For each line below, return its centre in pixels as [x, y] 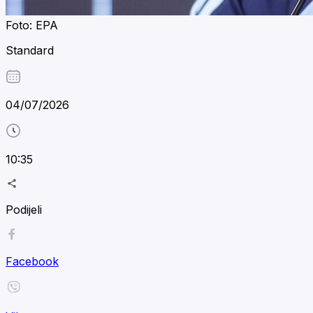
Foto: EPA [32, 25]
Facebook [32, 261]
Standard [30, 50]
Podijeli [24, 209]
